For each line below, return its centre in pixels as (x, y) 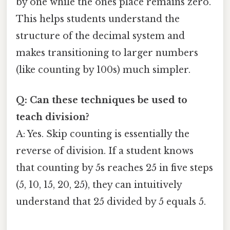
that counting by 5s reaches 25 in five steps (114, 168)
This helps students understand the (98, 19)
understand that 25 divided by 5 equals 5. (111, 202)
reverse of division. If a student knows (105, 151)
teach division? (53, 117)
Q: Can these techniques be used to (102, 100)
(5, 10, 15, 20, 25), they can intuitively (99, 185)
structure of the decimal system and (100, 36)
